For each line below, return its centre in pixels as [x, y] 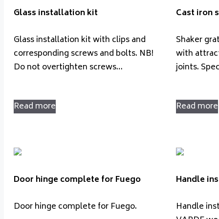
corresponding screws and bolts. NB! [84, 54]
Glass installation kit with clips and [80, 40]
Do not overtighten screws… [68, 67]
